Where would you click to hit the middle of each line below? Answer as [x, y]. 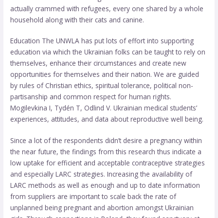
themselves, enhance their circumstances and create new [99, 63]
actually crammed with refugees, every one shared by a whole [107, 8]
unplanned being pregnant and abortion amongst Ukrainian [102, 207]
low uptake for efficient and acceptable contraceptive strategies [108, 163]
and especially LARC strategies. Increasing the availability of [101, 174]
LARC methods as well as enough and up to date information [105, 185]
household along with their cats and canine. [77, 19]
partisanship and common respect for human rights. [91, 97]
